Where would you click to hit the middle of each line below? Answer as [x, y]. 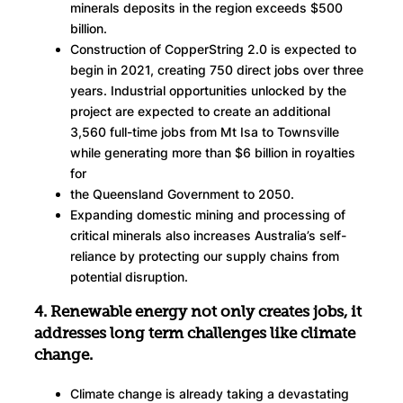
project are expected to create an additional [200, 112]
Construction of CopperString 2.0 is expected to [213, 49]
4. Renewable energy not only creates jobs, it [198, 313]
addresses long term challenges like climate [195, 335]
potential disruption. [129, 277]
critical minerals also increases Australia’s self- [208, 236]
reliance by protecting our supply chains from [205, 256]
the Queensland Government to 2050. [182, 194]
